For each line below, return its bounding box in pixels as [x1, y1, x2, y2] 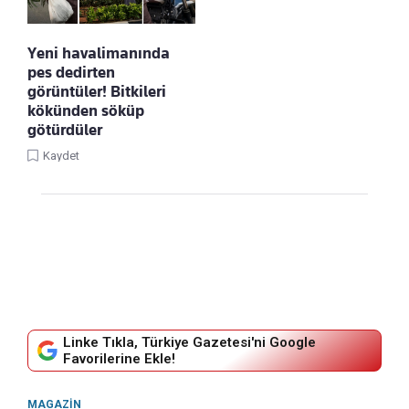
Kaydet [43, 149, 79, 163]
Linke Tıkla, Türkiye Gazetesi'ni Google [63, 334, 316, 351]
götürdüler [27, 121, 102, 140]
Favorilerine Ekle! [63, 351, 175, 368]
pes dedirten [27, 63, 115, 82]
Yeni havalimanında [27, 44, 170, 63]
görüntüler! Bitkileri [27, 82, 166, 101]
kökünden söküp [27, 101, 144, 121]
